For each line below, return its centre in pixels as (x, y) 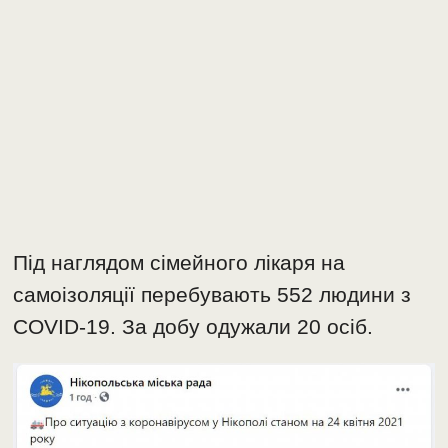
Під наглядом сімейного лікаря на (179, 262)
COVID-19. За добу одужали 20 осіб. (193, 326)
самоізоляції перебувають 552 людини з (212, 294)
